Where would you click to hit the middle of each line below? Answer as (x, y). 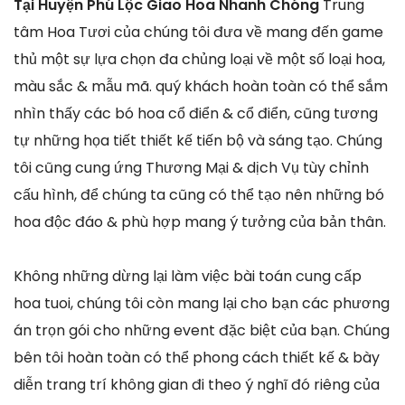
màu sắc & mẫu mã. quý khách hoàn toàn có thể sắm (201, 86)
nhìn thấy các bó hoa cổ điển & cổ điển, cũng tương (196, 113)
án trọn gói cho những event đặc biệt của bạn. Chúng (202, 330)
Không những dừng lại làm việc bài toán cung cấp (188, 276)
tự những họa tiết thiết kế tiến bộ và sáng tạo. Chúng (198, 140)
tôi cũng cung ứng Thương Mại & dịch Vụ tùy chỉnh (191, 167)
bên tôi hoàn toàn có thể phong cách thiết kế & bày (197, 357)
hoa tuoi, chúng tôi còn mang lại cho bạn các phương (202, 303)
